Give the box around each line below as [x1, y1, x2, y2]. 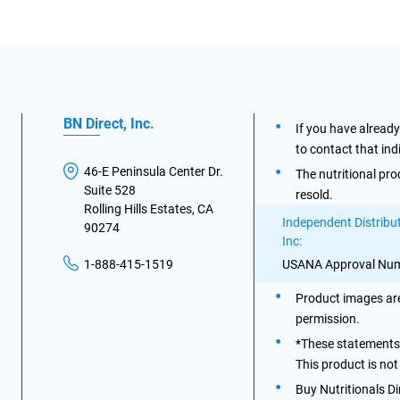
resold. [295, 187, 333, 202]
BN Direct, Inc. [63, 115, 155, 132]
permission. [295, 312, 360, 326]
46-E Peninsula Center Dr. [84, 164, 224, 179]
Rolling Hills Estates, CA [84, 202, 214, 216]
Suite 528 [84, 183, 137, 197]
